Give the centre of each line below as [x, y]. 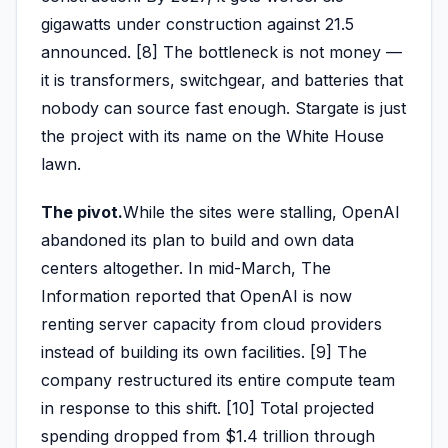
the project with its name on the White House [212, 136]
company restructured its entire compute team [218, 379]
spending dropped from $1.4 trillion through [208, 435]
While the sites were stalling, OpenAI [261, 211]
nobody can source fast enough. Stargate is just [223, 108]
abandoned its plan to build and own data [197, 239]
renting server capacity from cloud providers [211, 323]
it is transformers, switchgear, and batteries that [222, 80]
